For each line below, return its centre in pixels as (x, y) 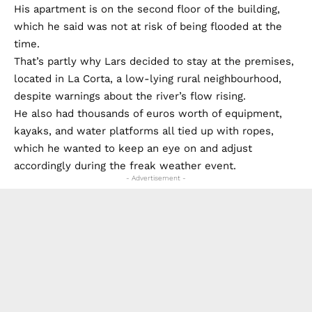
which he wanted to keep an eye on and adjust (133, 148)
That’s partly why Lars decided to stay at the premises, (154, 61)
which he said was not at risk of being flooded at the (148, 26)
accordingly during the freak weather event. (125, 165)
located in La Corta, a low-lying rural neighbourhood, (148, 78)
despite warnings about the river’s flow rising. (130, 96)
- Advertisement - (156, 178)
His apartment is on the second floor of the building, (147, 9)
